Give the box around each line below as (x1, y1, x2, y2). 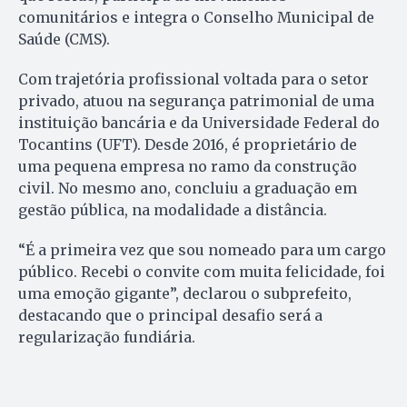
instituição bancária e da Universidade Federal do (18, 113, 380, 132)
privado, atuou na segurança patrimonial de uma (18, 91, 374, 110)
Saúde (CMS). (18, 29, 110, 48)
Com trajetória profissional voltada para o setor (18, 69, 369, 88)
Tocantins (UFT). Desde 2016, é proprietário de (18, 134, 357, 154)
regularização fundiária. (18, 327, 195, 346)
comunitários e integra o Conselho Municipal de (18, 7, 374, 26)
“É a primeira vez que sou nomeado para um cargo (18, 240, 386, 259)
